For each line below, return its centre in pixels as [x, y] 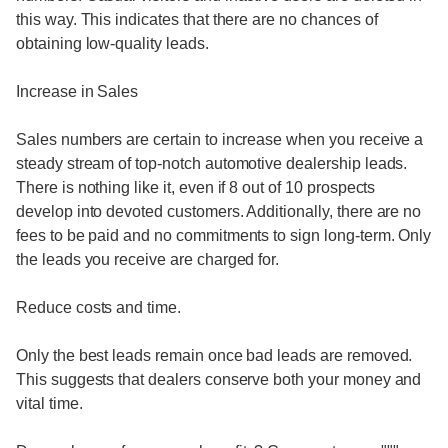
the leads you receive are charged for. [148, 259]
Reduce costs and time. [98, 307]
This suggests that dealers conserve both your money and [219, 379]
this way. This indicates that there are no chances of [197, 19]
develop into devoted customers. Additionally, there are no [219, 211]
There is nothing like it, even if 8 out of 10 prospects [196, 187]
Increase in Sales [77, 91]
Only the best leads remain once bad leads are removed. [214, 355]
